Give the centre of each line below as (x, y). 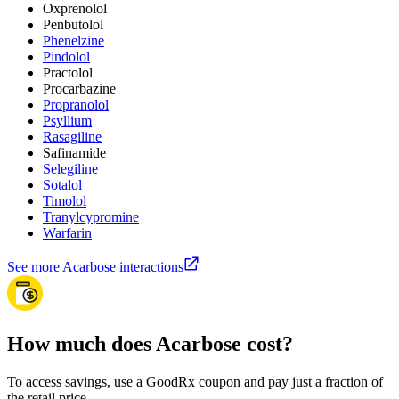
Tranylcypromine (91, 217)
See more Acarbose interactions (95, 267)
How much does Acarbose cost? (150, 344)
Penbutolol (73, 25)
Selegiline (70, 169)
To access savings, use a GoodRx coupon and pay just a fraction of (195, 381)
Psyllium (67, 121)
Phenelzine (73, 41)
